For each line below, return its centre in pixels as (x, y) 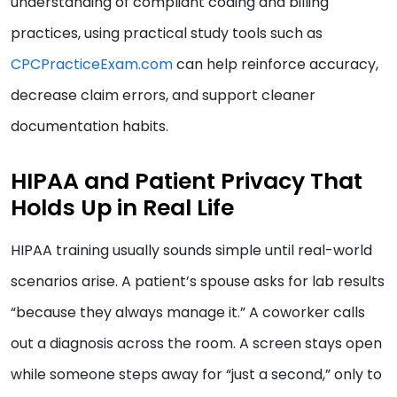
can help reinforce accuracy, (276, 65)
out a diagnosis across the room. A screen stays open (196, 344)
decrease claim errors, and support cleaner (163, 96)
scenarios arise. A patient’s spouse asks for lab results (198, 282)
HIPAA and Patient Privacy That (187, 182)
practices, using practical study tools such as (167, 34)
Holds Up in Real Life (122, 208)
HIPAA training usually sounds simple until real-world (191, 251)
